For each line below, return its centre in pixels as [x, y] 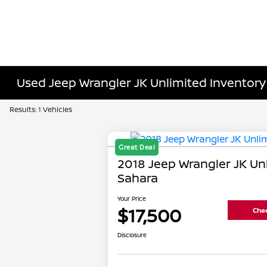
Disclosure [132, 235]
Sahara [138, 178]
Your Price [132, 199]
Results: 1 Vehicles [41, 109]
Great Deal [137, 147]
